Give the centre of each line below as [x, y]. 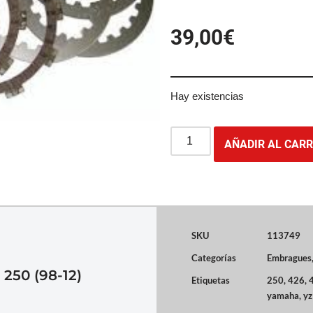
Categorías [214, 258]
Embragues [289, 258]
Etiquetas [211, 280]
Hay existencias [207, 96]
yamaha [283, 296]
